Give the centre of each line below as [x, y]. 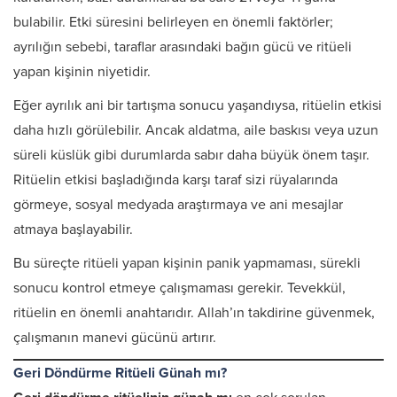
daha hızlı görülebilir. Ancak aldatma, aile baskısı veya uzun [196, 130]
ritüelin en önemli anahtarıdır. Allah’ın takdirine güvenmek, [194, 313]
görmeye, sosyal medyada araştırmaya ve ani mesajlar [178, 205]
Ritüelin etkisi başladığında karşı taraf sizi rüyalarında [175, 180]
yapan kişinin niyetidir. [82, 72]
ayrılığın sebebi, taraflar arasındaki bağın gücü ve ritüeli [183, 47]
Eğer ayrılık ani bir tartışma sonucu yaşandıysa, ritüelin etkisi [198, 105]
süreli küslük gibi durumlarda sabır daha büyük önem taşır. [191, 155]
